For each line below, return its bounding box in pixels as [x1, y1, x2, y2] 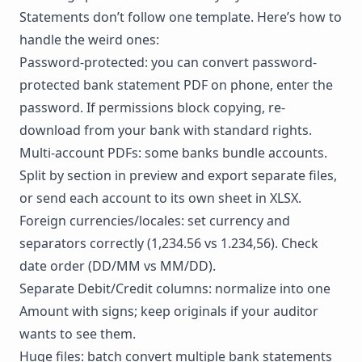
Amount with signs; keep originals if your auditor [19, 301, 318, 320]
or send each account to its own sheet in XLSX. [19, 188, 301, 207]
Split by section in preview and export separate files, [19, 166, 337, 184]
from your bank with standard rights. [81, 120, 312, 139]
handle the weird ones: [19, 30, 159, 48]
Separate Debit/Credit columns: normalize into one [19, 279, 330, 297]
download [19, 120, 81, 139]
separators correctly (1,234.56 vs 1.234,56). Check [19, 234, 318, 252]
